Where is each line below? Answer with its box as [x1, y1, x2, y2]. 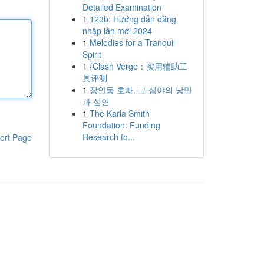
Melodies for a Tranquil [89, 37, 175, 48]
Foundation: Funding [82, 119, 160, 131]
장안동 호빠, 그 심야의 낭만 [89, 84, 192, 95]
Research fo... [82, 131, 135, 143]
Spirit [82, 48, 101, 60]
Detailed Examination [82, 1, 161, 13]
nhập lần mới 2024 [82, 25, 152, 37]
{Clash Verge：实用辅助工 [89, 60, 187, 72]
